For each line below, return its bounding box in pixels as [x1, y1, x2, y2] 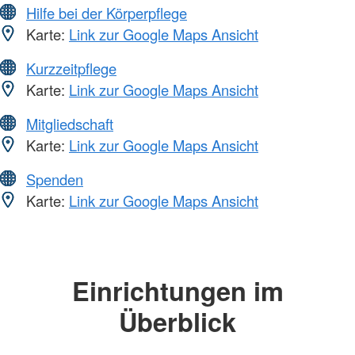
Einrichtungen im [71, 271, 284, 309]
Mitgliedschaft [26, 113, 113, 134]
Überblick [119, 302, 236, 340]
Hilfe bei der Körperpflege [26, 2, 187, 23]
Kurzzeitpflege [26, 57, 116, 78]
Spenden [26, 168, 83, 189]
